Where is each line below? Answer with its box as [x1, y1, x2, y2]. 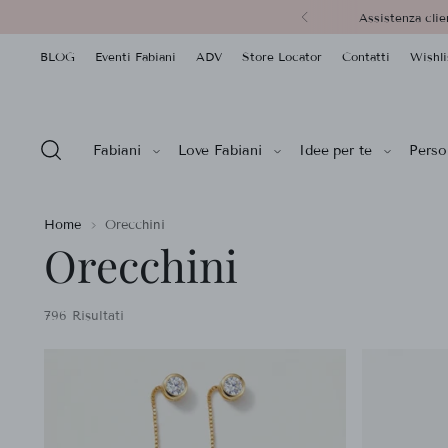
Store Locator [242, 48, 323, 64]
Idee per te [298, 141, 373, 159]
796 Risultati [44, 307, 125, 324]
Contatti [342, 48, 391, 64]
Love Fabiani [177, 141, 262, 159]
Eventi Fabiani [95, 48, 177, 64]
